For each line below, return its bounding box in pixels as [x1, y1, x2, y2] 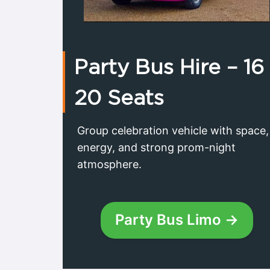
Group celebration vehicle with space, [77, 124, 269, 137]
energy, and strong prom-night [77, 141, 236, 154]
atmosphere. [77, 158, 142, 171]
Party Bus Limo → [115, 211, 239, 229]
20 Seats [74, 85, 164, 110]
